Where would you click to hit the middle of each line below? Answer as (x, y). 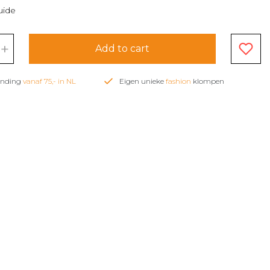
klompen (208, 81)
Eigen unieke (143, 81)
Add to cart (122, 48)
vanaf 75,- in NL (49, 81)
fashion (178, 81)
